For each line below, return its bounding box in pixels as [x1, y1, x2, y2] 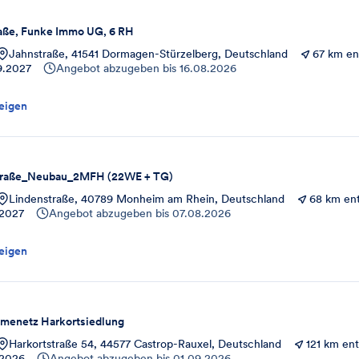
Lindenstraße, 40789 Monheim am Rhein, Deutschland [9, 192, 284, 206]
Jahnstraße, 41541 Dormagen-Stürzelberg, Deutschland [9, 46, 288, 61]
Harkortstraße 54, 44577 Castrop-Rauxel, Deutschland [9, 337, 281, 351]
